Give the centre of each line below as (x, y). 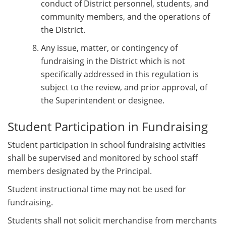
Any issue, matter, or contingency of (109, 48)
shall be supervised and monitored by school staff (103, 158)
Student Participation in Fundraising (108, 127)
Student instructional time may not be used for (97, 189)
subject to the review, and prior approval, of (124, 88)
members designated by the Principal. (80, 171)
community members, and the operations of (125, 17)
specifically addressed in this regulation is (120, 74)
